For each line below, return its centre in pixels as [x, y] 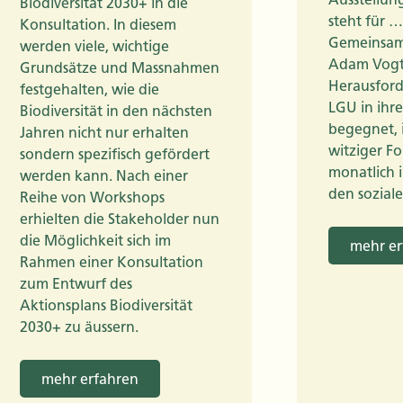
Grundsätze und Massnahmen [120, 67]
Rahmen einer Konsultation [112, 262]
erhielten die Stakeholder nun [120, 219]
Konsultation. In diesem [98, 24]
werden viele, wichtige [94, 46]
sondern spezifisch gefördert [115, 154]
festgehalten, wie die [90, 89]
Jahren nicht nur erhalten [104, 132]
